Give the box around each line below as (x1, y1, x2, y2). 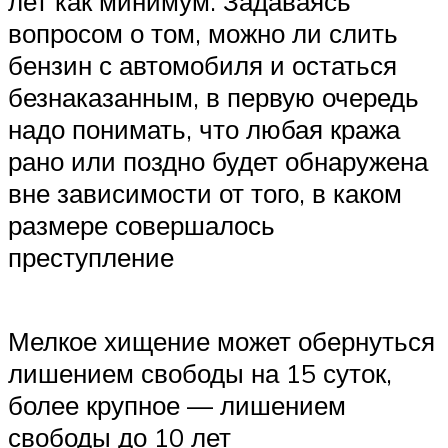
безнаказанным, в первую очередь (8, 81, 419, 114)
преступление (8, 241, 174, 274)
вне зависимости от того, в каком (8, 177, 402, 210)
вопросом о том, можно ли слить (8, 17, 398, 50)
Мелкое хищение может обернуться (8, 324, 435, 357)
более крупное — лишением (8, 388, 346, 421)
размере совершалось (8, 209, 275, 242)
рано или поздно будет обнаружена (8, 145, 428, 178)
